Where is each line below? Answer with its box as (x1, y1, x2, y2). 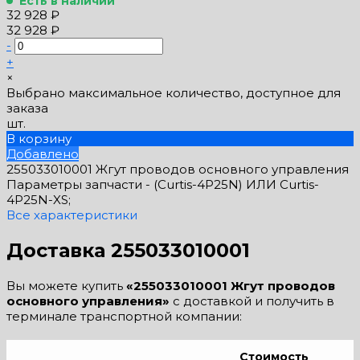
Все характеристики (6, 207, 137, 223)
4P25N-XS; (6, 191, 71, 207)
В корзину (6, 130, 72, 146)
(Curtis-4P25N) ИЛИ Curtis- (153, 176, 319, 192)
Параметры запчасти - (6, 176, 153, 192)
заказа (6, 100, 48, 116)
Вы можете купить (6, 277, 126, 293)
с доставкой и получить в (170, 292, 334, 309)
